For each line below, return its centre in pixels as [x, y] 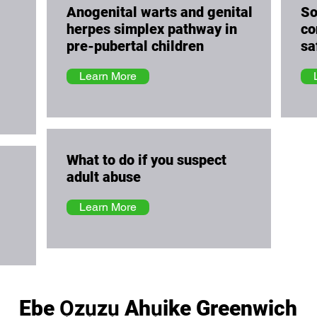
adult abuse [103, 177]
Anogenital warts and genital [159, 12]
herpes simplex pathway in [151, 29]
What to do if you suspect [146, 160]
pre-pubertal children [135, 46]
